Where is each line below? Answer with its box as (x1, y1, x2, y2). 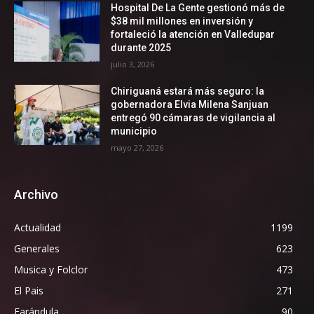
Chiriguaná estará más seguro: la (111, 86, 265, 97)
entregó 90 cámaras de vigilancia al (111, 112, 276, 124)
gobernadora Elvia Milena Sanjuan (111, 99, 269, 111)
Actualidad (14, 221, 61, 235)
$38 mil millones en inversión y (111, 15, 254, 27)
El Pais (14, 284, 43, 298)
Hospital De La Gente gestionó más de (111, 2, 285, 14)
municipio (111, 125, 158, 137)
